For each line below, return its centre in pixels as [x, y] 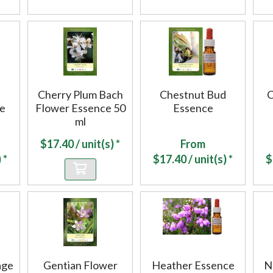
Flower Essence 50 [80, 108]
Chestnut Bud [193, 95]
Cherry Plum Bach [80, 95]
